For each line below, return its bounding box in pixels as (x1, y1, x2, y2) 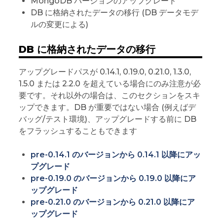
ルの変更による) (30, 19, 88, 29)
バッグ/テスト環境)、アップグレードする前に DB (18, 114, 196, 124)
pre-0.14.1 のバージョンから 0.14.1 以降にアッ (30, 149, 201, 159)
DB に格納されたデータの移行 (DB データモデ (30, 7, 198, 17)
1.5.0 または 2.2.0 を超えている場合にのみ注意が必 (18, 78, 201, 88)
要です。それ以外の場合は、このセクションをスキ (18, 90, 200, 100)
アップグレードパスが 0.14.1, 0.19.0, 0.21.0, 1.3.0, (18, 67, 191, 76)
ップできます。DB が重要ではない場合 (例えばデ (18, 102, 196, 112)
